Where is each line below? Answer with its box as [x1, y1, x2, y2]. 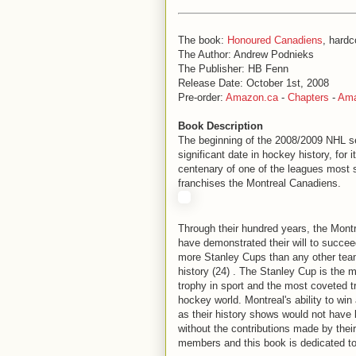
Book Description [178, 120, 263, 132]
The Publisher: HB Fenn [178, 63, 288, 75]
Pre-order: [178, 91, 226, 103]
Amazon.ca [226, 91, 278, 103]
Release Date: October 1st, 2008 [178, 77, 329, 89]
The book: [178, 34, 227, 46]
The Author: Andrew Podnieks [178, 48, 314, 60]
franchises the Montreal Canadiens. [178, 177, 341, 189]
